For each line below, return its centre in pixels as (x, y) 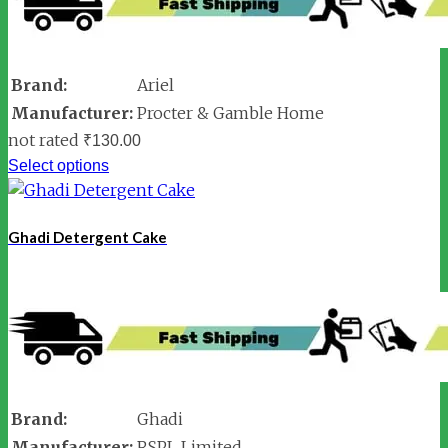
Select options (58, 165)
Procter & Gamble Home (230, 112)
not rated (43, 139)
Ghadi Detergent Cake (87, 236)
